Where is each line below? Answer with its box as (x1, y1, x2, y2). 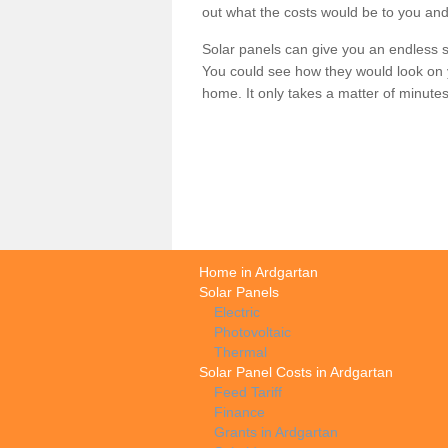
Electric (214, 303, 260, 320)
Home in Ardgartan (199, 263, 318, 280)
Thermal (214, 343, 267, 360)
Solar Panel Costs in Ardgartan (199, 363, 393, 380)
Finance (214, 403, 265, 420)
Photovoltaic (214, 323, 291, 340)
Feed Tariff (214, 383, 282, 400)
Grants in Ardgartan (214, 423, 338, 440)
